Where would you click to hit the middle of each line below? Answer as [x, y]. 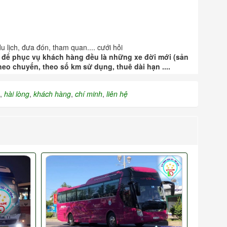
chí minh [89, 93]
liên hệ [117, 93]
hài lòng [17, 93]
